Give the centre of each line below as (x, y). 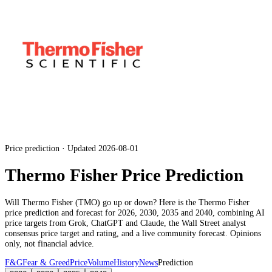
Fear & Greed (46, 263)
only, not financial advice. (49, 243)
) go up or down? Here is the (148, 202)
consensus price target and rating (61, 233)
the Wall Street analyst (207, 223)
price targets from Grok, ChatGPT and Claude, (87, 223)
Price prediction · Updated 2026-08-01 (72, 148)
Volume (100, 263)
